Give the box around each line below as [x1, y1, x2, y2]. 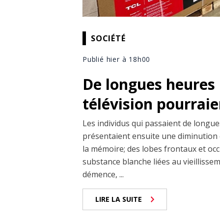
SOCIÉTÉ [91, 32, 126, 44]
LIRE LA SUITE [95, 194, 142, 204]
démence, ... [82, 169, 124, 180]
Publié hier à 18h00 [82, 55, 151, 64]
